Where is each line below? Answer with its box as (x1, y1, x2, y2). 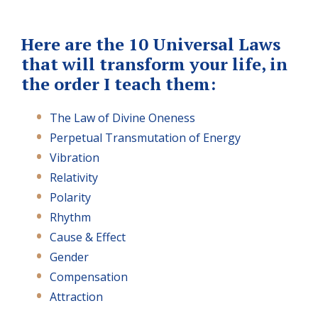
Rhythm (50, 209, 91, 225)
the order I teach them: (21, 72, 216, 95)
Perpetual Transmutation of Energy (50, 129, 241, 146)
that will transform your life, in (21, 52, 287, 75)
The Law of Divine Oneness (50, 109, 195, 126)
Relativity (50, 169, 98, 185)
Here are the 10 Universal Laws (21, 32, 280, 55)
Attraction (50, 288, 103, 305)
